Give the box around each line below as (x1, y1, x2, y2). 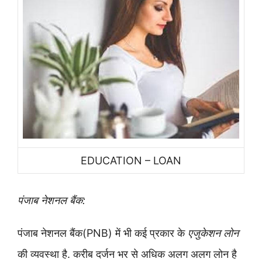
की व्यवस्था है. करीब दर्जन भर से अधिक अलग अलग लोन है (18, 247, 237, 260)
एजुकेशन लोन (188, 226, 239, 239)
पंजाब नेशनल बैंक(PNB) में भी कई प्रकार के (18, 226, 188, 239)
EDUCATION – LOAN (81, 154, 181, 167)
